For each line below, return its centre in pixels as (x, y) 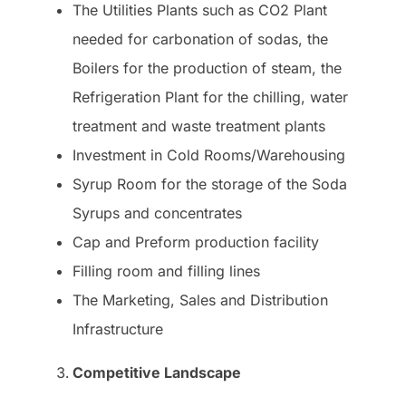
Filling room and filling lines (166, 271)
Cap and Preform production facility (196, 242)
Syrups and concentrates (157, 213)
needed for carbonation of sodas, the (200, 39)
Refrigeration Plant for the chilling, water (210, 97)
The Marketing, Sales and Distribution (200, 300)
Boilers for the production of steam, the (207, 68)
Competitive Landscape (157, 372)
